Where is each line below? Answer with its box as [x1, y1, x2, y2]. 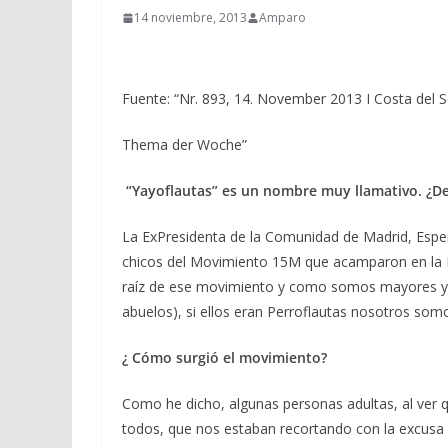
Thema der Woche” [122, 135, 247, 154]
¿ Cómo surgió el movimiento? [122, 348, 327, 367]
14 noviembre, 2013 [134, 9, 247, 26]
